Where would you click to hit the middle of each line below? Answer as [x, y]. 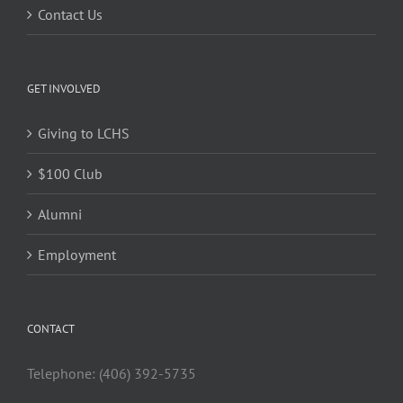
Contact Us [70, 14]
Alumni [60, 214]
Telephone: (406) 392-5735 [112, 373]
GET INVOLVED [64, 88]
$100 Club [70, 173]
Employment [77, 254]
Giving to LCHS [84, 133]
